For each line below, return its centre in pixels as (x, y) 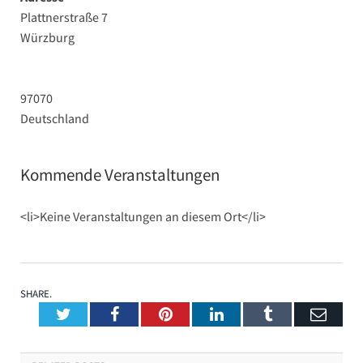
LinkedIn (252, 314)
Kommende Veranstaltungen (120, 175)
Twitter (94, 314)
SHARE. (36, 294)
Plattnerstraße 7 (64, 17)
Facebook (149, 314)
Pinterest (201, 314)
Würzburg (47, 37)
